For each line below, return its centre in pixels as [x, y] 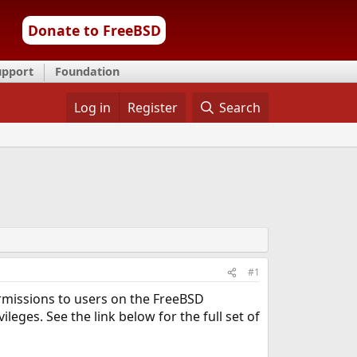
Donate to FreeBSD [94, 30]
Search [240, 108]
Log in [92, 108]
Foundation [87, 71]
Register [152, 108]
